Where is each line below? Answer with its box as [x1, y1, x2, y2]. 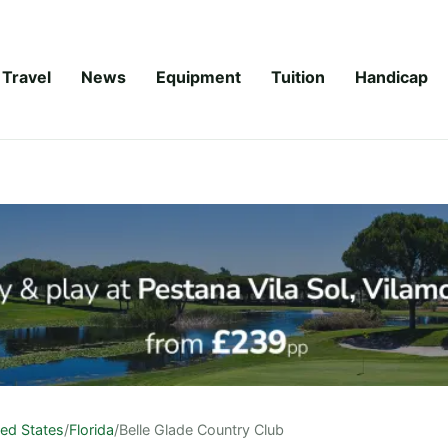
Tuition [271, 66, 325, 87]
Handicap [355, 66, 428, 87]
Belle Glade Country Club [119, 420, 284, 438]
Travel [2, 66, 51, 87]
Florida [69, 420, 114, 438]
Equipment [156, 66, 241, 87]
